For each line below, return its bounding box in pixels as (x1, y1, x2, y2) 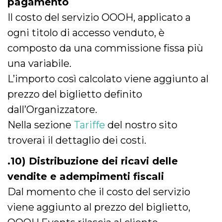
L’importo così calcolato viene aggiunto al (7, 73, 209, 85)
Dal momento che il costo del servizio (7, 186, 190, 198)
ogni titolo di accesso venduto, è (7, 27, 165, 39)
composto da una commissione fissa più (7, 42, 203, 54)
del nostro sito (105, 119, 177, 131)
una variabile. (7, 57, 71, 69)
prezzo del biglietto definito (7, 88, 142, 100)
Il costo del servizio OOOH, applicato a (7, 11, 191, 23)
